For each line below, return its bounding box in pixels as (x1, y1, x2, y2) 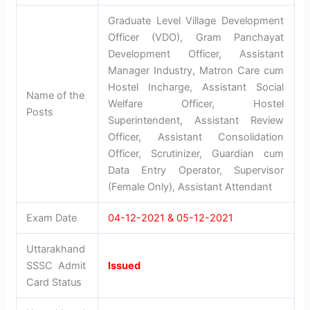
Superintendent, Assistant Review (108, 113, 284, 127)
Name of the (26, 89, 85, 102)
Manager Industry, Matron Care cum (108, 64, 284, 77)
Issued (108, 259, 141, 272)
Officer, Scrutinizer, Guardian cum (108, 147, 284, 160)
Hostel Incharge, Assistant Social (108, 80, 284, 93)
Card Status (26, 275, 82, 289)
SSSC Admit (26, 259, 86, 272)
